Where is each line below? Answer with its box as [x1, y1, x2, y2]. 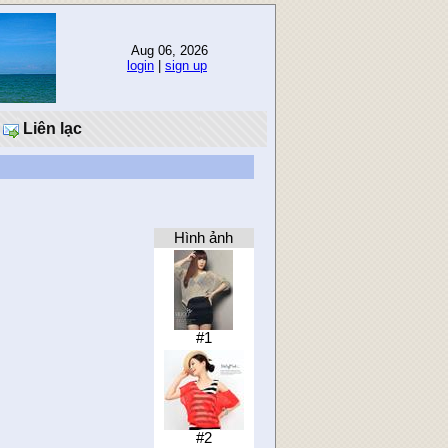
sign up [165, 58, 207, 73]
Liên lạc [19, 120, 82, 137]
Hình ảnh [174, 230, 234, 246]
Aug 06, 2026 [126, 43, 208, 58]
